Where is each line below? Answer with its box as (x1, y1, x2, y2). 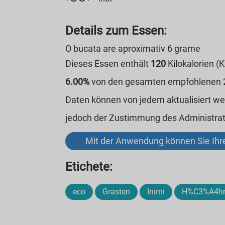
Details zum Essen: (65, 24, 167, 38)
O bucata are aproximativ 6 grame (65, 43, 201, 54)
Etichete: (65, 160, 113, 174)
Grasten (102, 187, 131, 196)
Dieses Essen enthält (65, 58, 151, 69)
